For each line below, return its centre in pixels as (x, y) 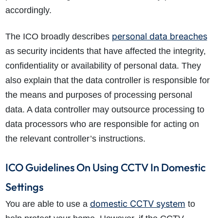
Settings (24, 187)
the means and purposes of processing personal (99, 95)
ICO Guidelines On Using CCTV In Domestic (105, 168)
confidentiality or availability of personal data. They (103, 66)
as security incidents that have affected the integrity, (105, 51)
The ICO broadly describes (58, 37)
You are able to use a (47, 204)
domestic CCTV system (137, 204)
